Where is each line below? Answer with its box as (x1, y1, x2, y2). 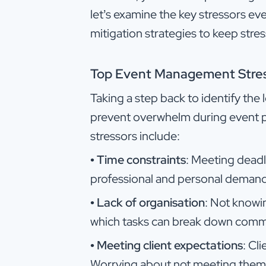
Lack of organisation (97, 194, 205, 210)
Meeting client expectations (97, 237, 243, 253)
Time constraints (97, 151, 186, 167)
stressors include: (90, 128, 180, 144)
